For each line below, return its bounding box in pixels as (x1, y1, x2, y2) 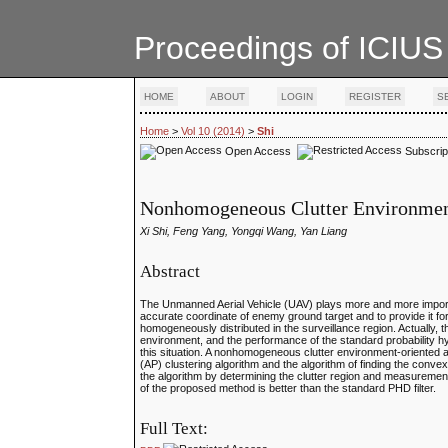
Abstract (140, 261, 201, 281)
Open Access (222, 144, 298, 157)
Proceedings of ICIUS (134, 30, 444, 66)
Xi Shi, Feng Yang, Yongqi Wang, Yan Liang (140, 225, 348, 238)
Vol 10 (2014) (181, 125, 246, 138)
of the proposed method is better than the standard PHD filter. (140, 382, 437, 395)
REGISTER (349, 91, 402, 102)
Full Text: (140, 418, 209, 438)
